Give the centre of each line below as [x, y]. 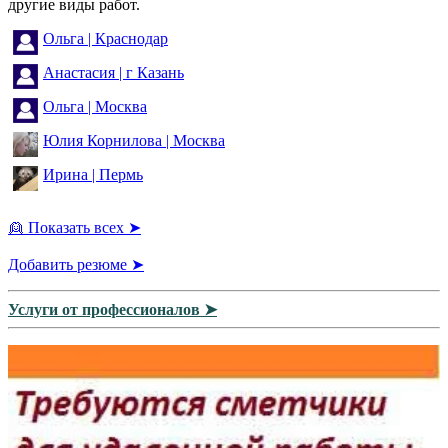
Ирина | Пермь [93, 174]
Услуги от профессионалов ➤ [112, 309]
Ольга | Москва [95, 106]
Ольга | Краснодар [105, 38]
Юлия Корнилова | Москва [134, 140]
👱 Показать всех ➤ [74, 227]
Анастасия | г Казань [113, 72]
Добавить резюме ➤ [76, 264]
